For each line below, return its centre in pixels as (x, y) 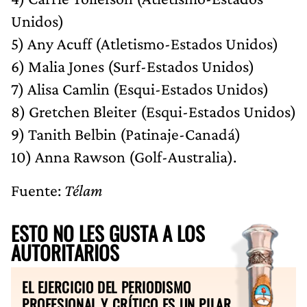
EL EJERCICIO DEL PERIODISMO (107, 286)
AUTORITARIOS (65, 252)
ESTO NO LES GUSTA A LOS (108, 233)
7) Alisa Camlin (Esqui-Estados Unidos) (140, 88)
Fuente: (38, 190)
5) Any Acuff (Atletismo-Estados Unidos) (145, 43)
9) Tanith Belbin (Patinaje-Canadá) (126, 134)
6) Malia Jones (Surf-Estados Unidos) (133, 66)
